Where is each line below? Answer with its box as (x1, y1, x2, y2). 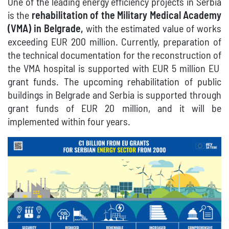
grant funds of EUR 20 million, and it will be (8, 104, 221, 114)
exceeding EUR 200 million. (8, 37, 122, 48)
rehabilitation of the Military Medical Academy (31, 11, 222, 21)
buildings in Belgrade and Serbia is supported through (8, 90, 221, 101)
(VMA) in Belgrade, (8, 24, 83, 35)
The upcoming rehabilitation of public (63, 77, 222, 88)
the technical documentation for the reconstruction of (8, 51, 221, 61)
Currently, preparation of (121, 37, 222, 48)
